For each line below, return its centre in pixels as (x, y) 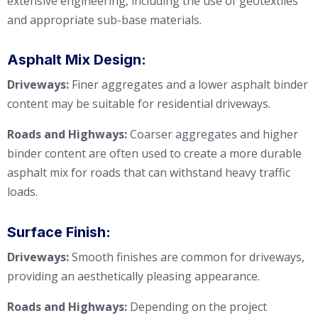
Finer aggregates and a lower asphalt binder (188, 85)
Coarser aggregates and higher (213, 135)
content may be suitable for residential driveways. (139, 104)
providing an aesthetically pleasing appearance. (133, 276)
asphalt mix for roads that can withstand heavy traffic (149, 173)
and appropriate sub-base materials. (104, 20)
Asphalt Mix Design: (77, 60)
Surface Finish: (59, 232)
